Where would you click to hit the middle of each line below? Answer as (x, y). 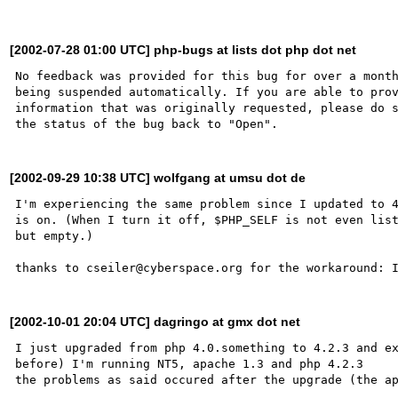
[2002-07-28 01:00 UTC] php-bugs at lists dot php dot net (183, 49)
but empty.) (55, 235)
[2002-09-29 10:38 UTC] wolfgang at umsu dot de (158, 177)
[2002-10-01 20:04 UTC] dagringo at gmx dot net (155, 321)
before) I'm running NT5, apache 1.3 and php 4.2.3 (190, 363)
